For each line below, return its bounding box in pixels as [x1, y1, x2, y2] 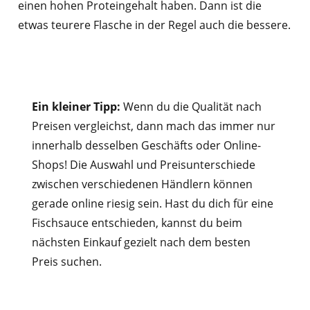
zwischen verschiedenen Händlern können [31, 176, 253, 192]
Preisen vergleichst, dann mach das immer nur [31, 118, 275, 134]
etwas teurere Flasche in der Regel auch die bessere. [17, 17, 291, 33]
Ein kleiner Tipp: [31, 99, 123, 115]
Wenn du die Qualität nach [122, 99, 262, 115]
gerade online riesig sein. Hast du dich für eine [31, 196, 273, 212]
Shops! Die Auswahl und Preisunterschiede [31, 157, 255, 173]
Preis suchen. [31, 254, 102, 270]
